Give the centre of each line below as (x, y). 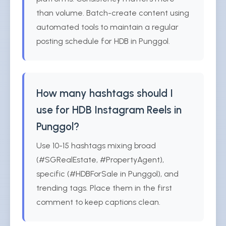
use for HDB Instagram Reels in (109, 110)
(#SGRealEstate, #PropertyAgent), (100, 160)
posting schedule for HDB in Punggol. (103, 41)
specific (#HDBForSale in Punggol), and (107, 174)
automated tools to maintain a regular (107, 27)
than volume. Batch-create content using (113, 13)
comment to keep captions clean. (98, 202)
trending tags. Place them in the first (104, 188)
